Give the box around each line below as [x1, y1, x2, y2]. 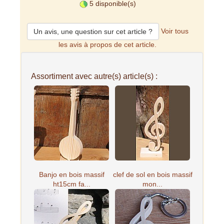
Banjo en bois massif [38, 170, 104, 179]
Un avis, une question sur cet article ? [33, 27, 152, 36]
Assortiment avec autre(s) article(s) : [31, 71, 157, 81]
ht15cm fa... [52, 180, 90, 188]
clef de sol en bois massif [112, 170, 192, 179]
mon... [142, 180, 162, 188]
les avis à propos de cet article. [58, 40, 157, 49]
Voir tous [160, 27, 188, 35]
